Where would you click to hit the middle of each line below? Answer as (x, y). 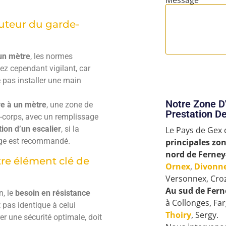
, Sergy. (205, 215)
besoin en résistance (52, 193)
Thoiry (178, 215)
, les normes (51, 56)
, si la (70, 129)
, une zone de (70, 105)
